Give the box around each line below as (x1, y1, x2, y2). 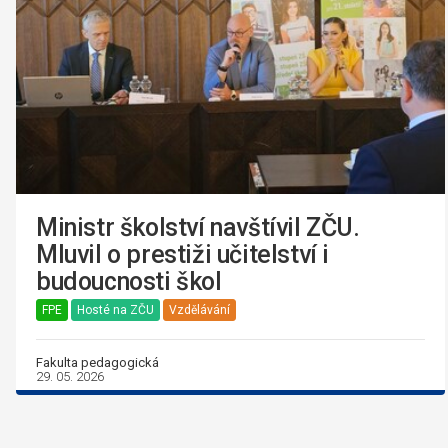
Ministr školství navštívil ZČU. (36, 212, 360, 242)
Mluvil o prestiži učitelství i (36, 239, 330, 269)
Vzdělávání (169, 302, 230, 317)
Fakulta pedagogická (36, 354, 159, 370)
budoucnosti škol (36, 266, 222, 296)
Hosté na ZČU (77, 302, 154, 317)
